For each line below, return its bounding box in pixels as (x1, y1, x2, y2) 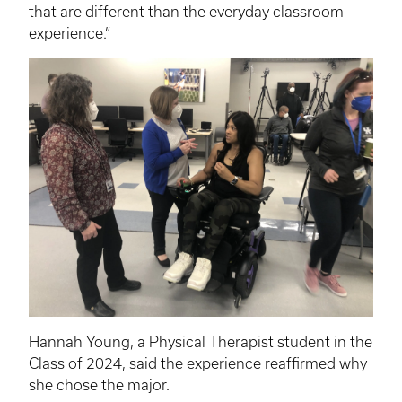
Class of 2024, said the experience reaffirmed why (29, 355, 367, 372)
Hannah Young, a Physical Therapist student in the (29, 334, 372, 351)
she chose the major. (29, 377, 170, 394)
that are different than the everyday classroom (29, 4, 344, 21)
